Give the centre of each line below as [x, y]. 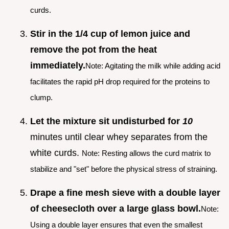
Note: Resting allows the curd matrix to [146, 153]
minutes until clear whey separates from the [119, 137]
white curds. [56, 153]
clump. [41, 97]
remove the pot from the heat [94, 49]
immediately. [58, 65]
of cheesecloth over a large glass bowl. [116, 208]
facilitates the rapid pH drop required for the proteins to [120, 81]
